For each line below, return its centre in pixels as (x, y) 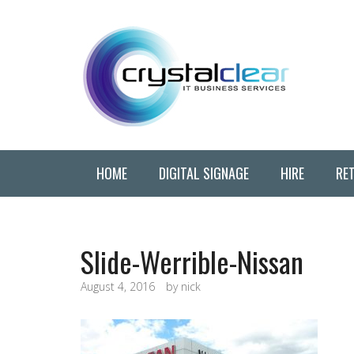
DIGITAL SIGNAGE (204, 173)
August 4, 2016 (118, 286)
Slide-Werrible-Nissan (192, 261)
